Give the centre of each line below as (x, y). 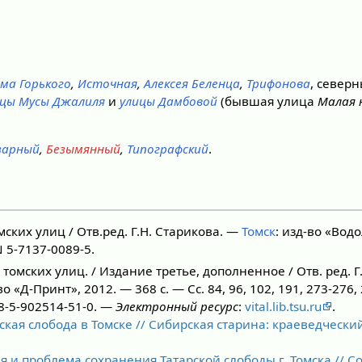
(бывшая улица (268, 101)
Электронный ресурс (177, 306)
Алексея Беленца (192, 84)
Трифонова (279, 84)
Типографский (168, 149)
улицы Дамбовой (169, 101)
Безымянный (84, 149)
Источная (108, 84)
